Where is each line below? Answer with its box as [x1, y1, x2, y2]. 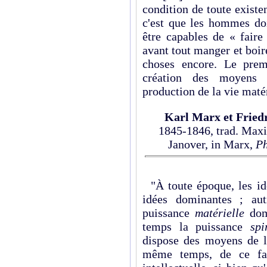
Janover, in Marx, [168, 138, 256, 151]
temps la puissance [142, 219, 250, 233]
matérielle [194, 206, 244, 219]
